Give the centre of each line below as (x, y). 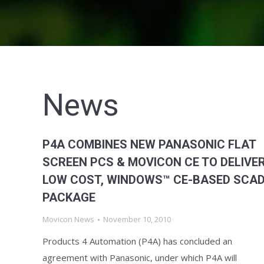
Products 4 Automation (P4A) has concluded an (137, 241)
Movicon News (68, 219)
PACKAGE (69, 197)
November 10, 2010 (137, 219)
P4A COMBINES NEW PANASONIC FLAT (149, 144)
